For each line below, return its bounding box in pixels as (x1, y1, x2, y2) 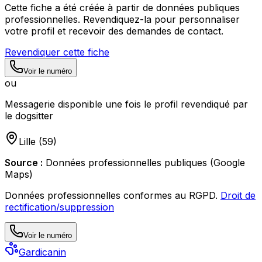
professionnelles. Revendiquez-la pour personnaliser (5, 13, 240, 25)
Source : (5, 156, 43, 168)
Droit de (220, 189, 256, 201)
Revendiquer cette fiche (5, 46, 109, 58)
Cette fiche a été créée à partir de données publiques (5, 1, 240, 13)
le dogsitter (5, 109, 53, 122)
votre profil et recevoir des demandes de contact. (5, 25, 223, 37)
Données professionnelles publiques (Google (46, 156, 245, 168)
